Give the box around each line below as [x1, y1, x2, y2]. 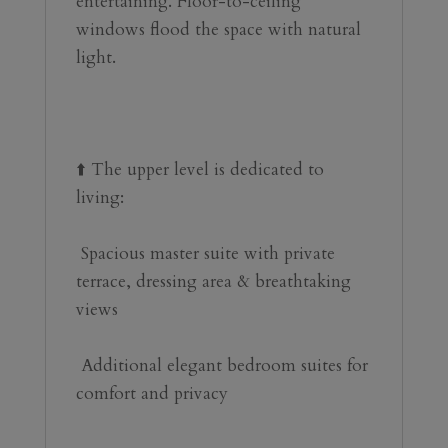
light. [75, 45, 116, 69]
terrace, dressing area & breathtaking [75, 269, 351, 293]
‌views [75, 297, 118, 321]
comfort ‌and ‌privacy [173, 381, 228, 405]
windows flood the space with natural [75, 17, 361, 41]
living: [75, 185, 124, 209]
